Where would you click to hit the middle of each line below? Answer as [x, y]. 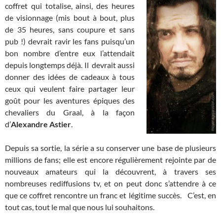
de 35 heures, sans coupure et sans [70, 30]
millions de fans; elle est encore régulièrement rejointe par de [110, 160]
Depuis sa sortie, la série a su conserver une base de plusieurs [110, 148]
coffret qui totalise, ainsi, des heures [70, 6]
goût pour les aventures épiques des [70, 101]
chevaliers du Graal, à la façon [70, 112]
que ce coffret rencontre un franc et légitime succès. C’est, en [110, 195]
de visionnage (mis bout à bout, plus [70, 18]
